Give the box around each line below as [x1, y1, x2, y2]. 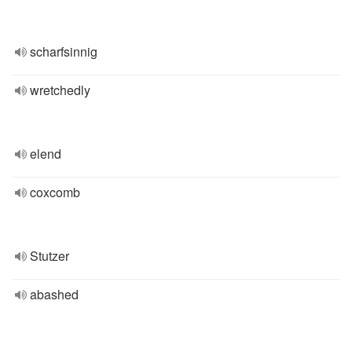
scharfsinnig [30, 42, 97, 60]
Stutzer [30, 247, 69, 265]
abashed [30, 285, 79, 303]
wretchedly [30, 81, 90, 99]
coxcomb [30, 183, 80, 201]
